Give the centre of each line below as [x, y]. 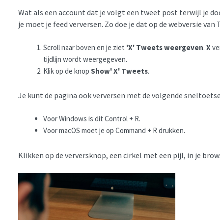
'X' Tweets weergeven [165, 47]
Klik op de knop [67, 71]
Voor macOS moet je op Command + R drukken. [114, 131]
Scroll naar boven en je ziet [85, 47]
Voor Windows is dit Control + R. [92, 119]
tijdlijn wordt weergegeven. [86, 59]
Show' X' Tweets [119, 71]
